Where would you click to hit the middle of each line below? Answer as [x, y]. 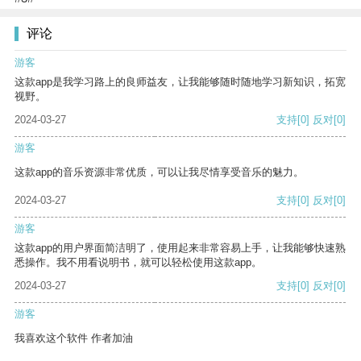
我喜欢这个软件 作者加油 [74, 338]
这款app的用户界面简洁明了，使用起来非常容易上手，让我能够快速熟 [180, 248]
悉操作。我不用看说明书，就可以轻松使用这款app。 [138, 263]
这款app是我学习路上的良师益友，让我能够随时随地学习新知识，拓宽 [180, 82]
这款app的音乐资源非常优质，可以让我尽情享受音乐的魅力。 [159, 172]
